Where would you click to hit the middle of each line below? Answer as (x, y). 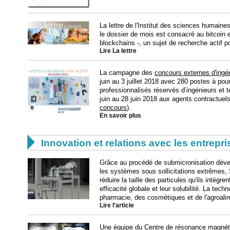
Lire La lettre (118, 51)
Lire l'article (117, 205)
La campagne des (127, 72)
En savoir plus (120, 115)
